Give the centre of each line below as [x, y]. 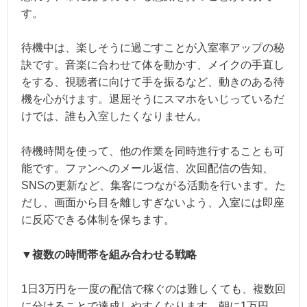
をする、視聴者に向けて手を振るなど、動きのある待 [153, 82]
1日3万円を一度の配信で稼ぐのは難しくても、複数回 [153, 289]
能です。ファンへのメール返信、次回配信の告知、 [147, 168]
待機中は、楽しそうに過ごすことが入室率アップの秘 [153, 48]
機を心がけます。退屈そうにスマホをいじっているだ [153, 99]
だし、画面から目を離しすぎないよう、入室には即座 [153, 202]
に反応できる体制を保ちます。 [98, 219]
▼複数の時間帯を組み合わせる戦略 [109, 254]
